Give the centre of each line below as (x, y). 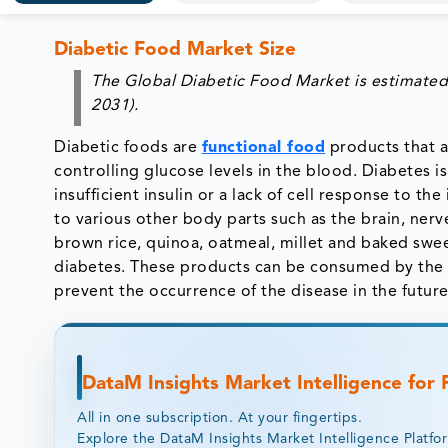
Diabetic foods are (128, 147)
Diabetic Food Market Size (175, 50)
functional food (263, 147)
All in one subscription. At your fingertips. (220, 417)
